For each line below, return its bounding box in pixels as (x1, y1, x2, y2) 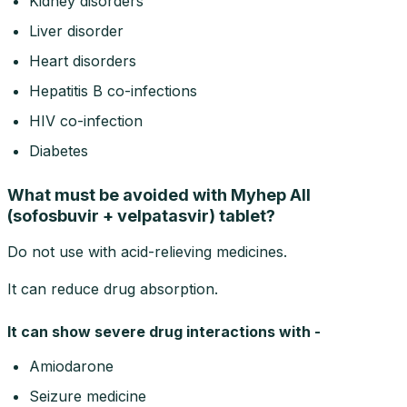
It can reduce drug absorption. (7, 279, 218, 298)
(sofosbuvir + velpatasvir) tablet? (7, 205, 275, 225)
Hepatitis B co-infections (29, 81, 197, 100)
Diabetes (29, 141, 88, 160)
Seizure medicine (29, 386, 146, 405)
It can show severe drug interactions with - (7, 322, 321, 341)
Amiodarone (29, 356, 114, 375)
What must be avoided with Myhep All (7, 184, 311, 204)
